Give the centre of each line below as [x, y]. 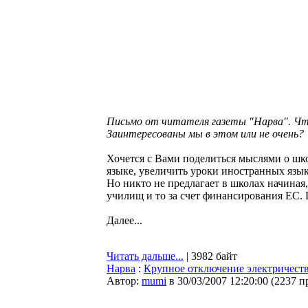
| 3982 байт [210, 256]
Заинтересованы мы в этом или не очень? [205, 134]
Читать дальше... [145, 256]
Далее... [124, 220]
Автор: [124, 281]
